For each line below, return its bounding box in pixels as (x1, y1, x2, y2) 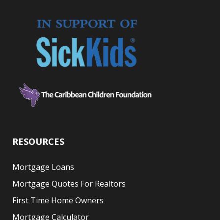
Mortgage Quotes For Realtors (12, 178, 126, 189)
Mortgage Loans (12, 161, 74, 172)
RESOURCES (12, 135, 64, 147)
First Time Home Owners (12, 194, 104, 206)
